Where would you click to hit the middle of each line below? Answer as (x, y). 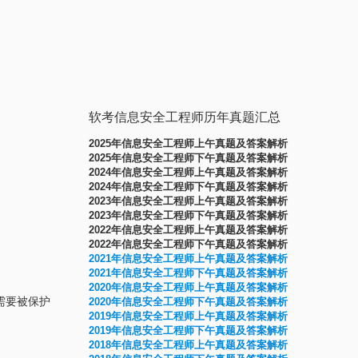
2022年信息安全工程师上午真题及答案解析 (188, 230)
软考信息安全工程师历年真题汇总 (185, 117)
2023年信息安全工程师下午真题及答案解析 (188, 215)
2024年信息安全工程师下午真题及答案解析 (188, 187)
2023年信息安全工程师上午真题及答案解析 (188, 201)
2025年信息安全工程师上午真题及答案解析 (188, 143)
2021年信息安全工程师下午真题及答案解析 (188, 273)
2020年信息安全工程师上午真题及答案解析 (188, 287)
